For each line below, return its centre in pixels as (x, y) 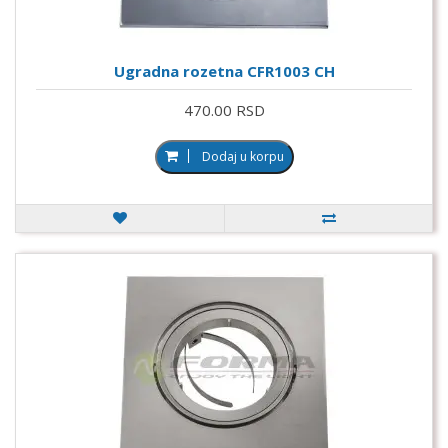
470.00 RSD (224, 109)
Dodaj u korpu (242, 156)
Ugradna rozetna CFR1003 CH (224, 70)
